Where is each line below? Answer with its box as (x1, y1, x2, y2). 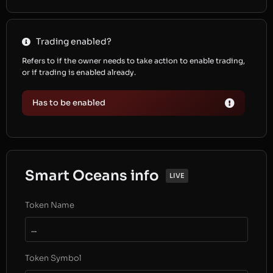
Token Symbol (25, 253, 82, 263)
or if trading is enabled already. (22, 68, 138, 77)
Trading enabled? (35, 36, 112, 47)
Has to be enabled (32, 97, 105, 108)
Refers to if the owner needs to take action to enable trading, (22, 56, 245, 65)
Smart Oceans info (25, 167, 159, 185)
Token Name (25, 200, 74, 210)
